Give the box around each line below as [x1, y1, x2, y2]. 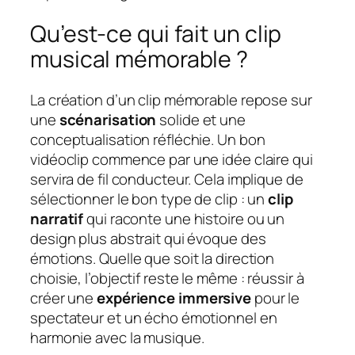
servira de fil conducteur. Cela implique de [30, 169, 303, 190]
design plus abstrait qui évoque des [30, 228, 266, 250]
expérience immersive [97, 288, 252, 309]
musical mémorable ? [30, 43, 249, 74]
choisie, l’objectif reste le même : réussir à [30, 268, 304, 289]
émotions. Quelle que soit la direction [30, 248, 275, 269]
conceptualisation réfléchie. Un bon [30, 129, 265, 151]
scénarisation [59, 109, 157, 131]
